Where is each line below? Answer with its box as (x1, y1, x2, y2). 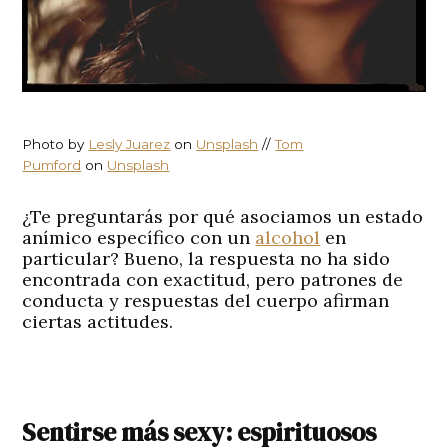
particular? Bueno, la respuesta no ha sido (22, 246, 391, 270)
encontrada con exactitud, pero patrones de (22, 267, 404, 291)
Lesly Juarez (88, 135, 171, 152)
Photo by (22, 135, 89, 152)
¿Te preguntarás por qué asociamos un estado (22, 204, 424, 228)
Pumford (22, 156, 82, 173)
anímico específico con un (22, 225, 256, 249)
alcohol (255, 225, 321, 249)
